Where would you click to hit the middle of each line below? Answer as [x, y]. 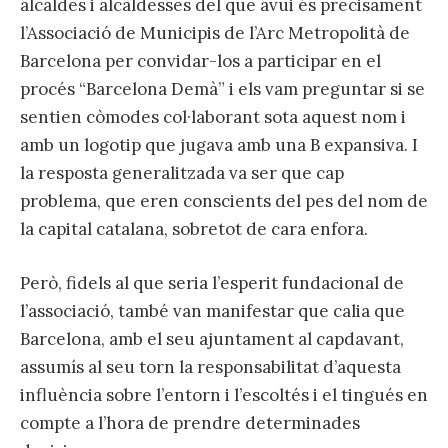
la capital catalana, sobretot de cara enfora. [194, 229]
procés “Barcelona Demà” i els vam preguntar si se [222, 89]
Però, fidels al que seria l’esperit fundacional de [212, 283]
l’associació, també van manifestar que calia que [212, 311]
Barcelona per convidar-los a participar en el [200, 61]
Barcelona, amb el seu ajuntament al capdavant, [212, 339]
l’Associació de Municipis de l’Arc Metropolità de [215, 33]
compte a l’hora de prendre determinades [190, 423]
